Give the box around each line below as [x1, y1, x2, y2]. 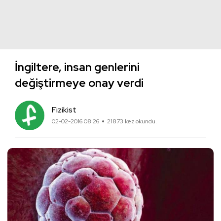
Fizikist [52, 105, 76, 115]
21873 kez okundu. [107, 117, 157, 125]
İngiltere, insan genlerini [15, 60, 140, 74]
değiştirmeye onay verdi [15, 75, 144, 90]
